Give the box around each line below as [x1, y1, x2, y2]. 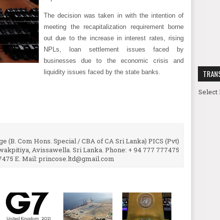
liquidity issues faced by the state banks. [44, 68, 161, 76]
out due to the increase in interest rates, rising [44, 34, 184, 42]
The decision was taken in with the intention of [44, 12, 184, 19]
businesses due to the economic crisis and [44, 57, 184, 64]
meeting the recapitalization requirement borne [44, 23, 184, 30]
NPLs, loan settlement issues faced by [44, 46, 184, 53]
